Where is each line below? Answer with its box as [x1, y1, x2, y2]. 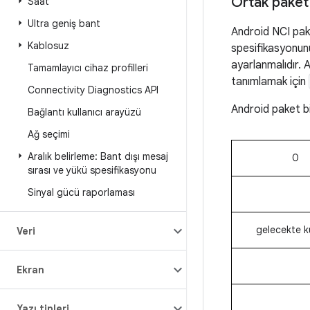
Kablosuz [28, 39, 69, 52]
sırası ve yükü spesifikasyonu [28, 164, 156, 176]
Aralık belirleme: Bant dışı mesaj [28, 150, 168, 163]
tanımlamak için [231, 75, 309, 89]
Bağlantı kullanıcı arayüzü [28, 106, 141, 118]
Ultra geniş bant [28, 17, 100, 30]
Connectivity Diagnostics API [28, 84, 158, 96]
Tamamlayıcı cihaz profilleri [28, 62, 148, 74]
